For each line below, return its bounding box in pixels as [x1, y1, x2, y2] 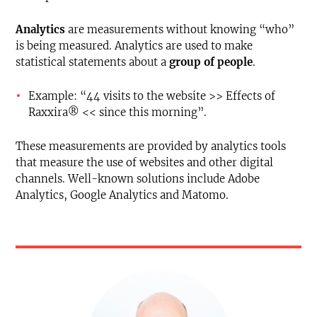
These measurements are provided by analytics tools [16, 139, 286, 153]
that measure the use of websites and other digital [16, 155, 273, 169]
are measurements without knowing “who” [65, 22, 294, 36]
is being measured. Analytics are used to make [16, 38, 253, 52]
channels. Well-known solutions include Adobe [16, 171, 260, 185]
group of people [169, 54, 253, 69]
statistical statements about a [16, 54, 169, 69]
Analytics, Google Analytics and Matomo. [16, 188, 229, 202]
